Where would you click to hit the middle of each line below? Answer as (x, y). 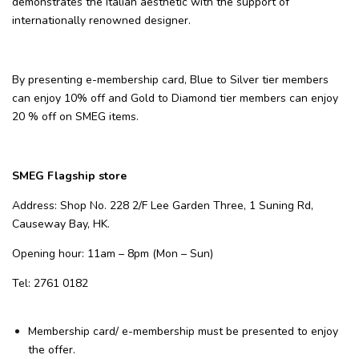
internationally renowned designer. (101, 20)
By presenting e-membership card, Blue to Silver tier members (170, 79)
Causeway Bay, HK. (61, 224)
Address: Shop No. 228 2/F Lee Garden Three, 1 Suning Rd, (163, 205)
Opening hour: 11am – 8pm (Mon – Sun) (113, 253)
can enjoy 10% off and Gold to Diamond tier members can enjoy (175, 98)
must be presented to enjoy (268, 331)
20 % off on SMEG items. (75, 116)
